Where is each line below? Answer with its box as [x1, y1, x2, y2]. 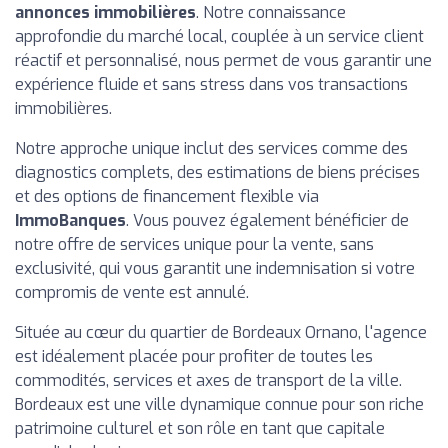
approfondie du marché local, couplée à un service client [15, 26, 424, 47]
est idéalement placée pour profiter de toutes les [15, 346, 373, 367]
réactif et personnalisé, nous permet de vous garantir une [15, 50, 432, 71]
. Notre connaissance [196, 2, 346, 23]
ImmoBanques [15, 210, 126, 231]
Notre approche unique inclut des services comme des [15, 138, 408, 159]
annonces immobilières [15, 2, 196, 23]
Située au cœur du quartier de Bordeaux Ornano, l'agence [15, 322, 427, 343]
